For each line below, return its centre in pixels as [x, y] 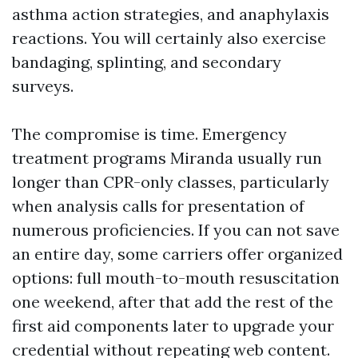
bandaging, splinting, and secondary [147, 62]
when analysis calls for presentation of [158, 206]
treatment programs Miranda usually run [167, 158]
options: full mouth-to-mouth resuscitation [176, 278]
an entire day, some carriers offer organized [177, 254]
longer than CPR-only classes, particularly [171, 182]
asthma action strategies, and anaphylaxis [171, 14]
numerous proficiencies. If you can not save [176, 230]
